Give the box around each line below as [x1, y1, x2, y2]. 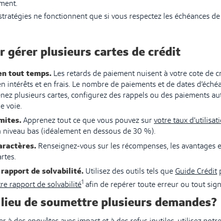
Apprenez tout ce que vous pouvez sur [21, 117, 154, 125]
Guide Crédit [175, 168, 217, 176]
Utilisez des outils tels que [83, 168, 175, 176]
